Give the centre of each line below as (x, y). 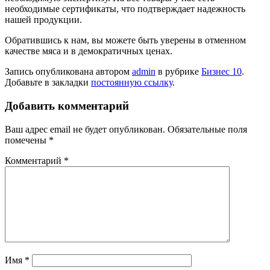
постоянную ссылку (132, 83)
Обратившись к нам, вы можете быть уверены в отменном (125, 40)
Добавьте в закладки (48, 83)
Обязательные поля (207, 129)
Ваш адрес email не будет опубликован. (85, 129)
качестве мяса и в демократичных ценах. (89, 51)
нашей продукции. (43, 20)
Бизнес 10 (221, 72)
